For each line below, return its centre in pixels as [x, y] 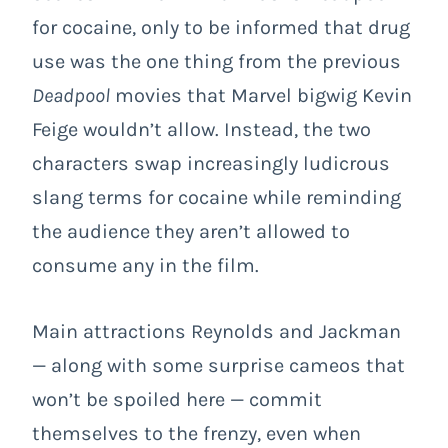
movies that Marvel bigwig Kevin [261, 96]
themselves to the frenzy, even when [196, 434]
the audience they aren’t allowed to [191, 232]
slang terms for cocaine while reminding [216, 198]
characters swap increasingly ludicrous [211, 164]
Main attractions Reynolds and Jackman [216, 332]
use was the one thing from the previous [216, 62]
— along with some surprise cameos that [218, 366]
